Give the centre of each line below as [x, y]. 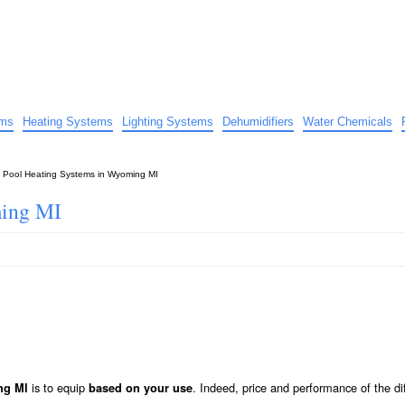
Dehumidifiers [258, 122]
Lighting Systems [168, 122]
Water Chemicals [348, 122]
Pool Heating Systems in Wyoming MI [80, 174]
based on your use [141, 387]
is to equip [58, 387]
